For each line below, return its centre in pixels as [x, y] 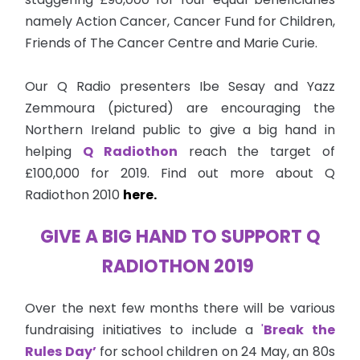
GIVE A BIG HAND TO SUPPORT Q [180, 236]
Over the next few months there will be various [180, 308]
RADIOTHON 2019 [180, 266]
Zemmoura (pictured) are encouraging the [180, 108]
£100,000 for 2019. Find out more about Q [180, 173]
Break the [299, 329]
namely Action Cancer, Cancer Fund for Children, [180, 21]
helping [54, 151]
